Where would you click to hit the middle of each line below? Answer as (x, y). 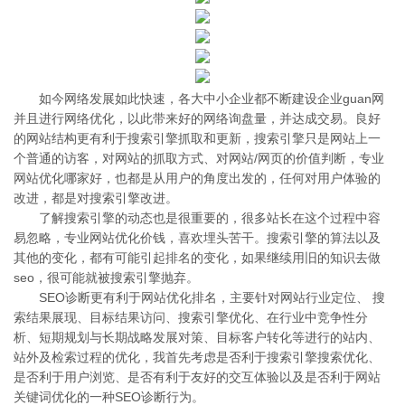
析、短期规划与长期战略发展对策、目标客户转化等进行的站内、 (197, 337)
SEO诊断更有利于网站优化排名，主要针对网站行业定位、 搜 (212, 297)
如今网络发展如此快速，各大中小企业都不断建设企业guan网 (212, 99)
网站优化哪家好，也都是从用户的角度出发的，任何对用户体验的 (197, 178)
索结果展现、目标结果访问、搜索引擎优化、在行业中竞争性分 (191, 317)
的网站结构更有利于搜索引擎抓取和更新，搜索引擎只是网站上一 (197, 138)
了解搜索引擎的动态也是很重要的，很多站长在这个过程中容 (210, 218)
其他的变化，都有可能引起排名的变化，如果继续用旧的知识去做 (197, 258)
